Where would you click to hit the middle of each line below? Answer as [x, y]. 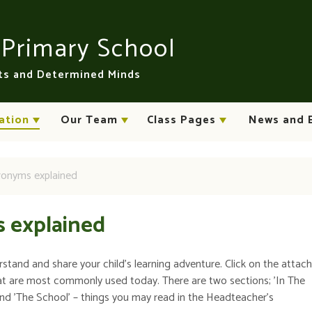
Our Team [89, 120]
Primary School [89, 49]
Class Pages [181, 120]
